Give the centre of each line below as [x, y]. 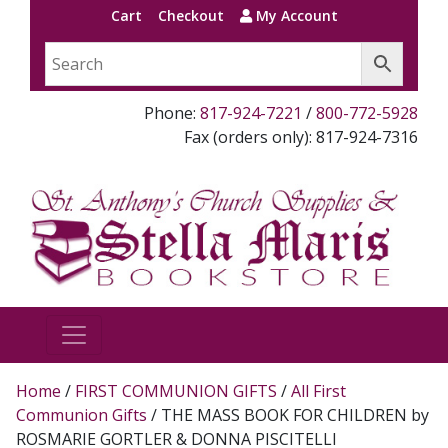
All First [318, 390]
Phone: [172, 113]
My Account [294, 15]
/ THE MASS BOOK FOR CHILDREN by [288, 414]
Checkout [190, 15]
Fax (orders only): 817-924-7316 [301, 137]
